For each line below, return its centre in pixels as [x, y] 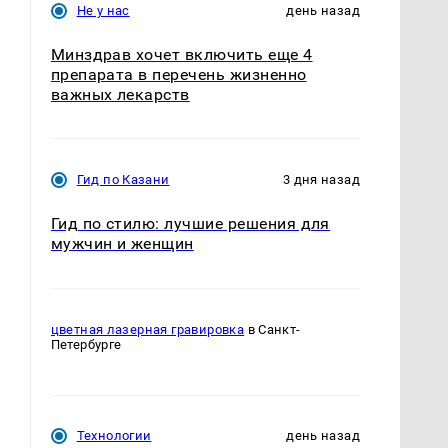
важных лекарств [120, 95]
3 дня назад [321, 180]
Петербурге [86, 344]
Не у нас [103, 11]
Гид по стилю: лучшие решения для [190, 224]
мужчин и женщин [122, 244]
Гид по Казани [123, 180]
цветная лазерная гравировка [147, 329]
